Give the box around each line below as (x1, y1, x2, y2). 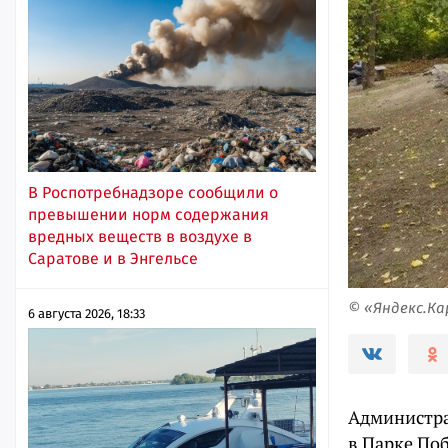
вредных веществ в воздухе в (28, 226, 252, 246)
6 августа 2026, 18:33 (28, 305, 145, 321)
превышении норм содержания (28, 204, 269, 224)
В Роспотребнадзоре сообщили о (28, 182, 278, 202)
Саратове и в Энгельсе (28, 248, 198, 268)
